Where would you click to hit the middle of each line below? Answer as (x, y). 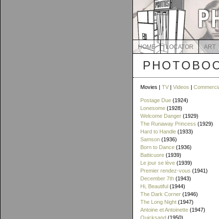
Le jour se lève (158, 163)
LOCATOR (179, 47)
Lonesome (153, 108)
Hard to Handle (158, 131)
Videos (181, 87)
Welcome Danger (161, 116)
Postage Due (156, 100)
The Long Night (158, 202)
